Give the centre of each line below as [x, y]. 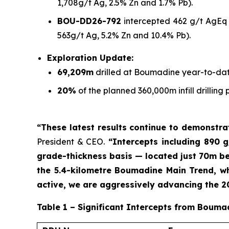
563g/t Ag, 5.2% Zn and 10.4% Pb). [124, 36]
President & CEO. [71, 142]
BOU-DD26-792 [89, 21]
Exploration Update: [90, 58]
